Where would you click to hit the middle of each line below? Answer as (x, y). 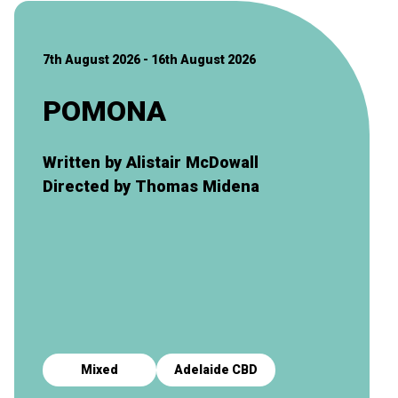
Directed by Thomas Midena (151, 186)
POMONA (104, 111)
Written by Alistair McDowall (151, 162)
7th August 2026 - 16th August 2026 (149, 59)
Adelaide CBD (216, 369)
